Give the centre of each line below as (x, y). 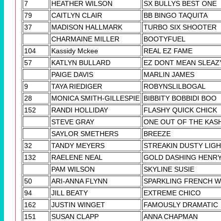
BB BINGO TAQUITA (176, 15)
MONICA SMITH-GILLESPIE (95, 98)
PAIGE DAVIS (72, 74)
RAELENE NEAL (77, 157)
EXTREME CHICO (172, 193)
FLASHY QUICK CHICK (180, 110)
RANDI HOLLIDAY (80, 110)
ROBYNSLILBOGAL (175, 86)
